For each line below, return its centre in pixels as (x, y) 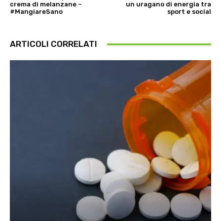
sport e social (189, 12)
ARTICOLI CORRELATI (54, 44)
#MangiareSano (36, 12)
